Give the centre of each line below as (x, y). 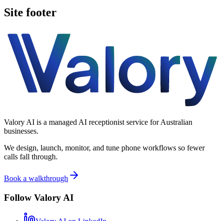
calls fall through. (31, 156)
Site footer (30, 12)
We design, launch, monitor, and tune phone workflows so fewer (104, 147)
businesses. (21, 131)
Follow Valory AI (39, 197)
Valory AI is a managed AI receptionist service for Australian (98, 122)
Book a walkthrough (36, 178)
